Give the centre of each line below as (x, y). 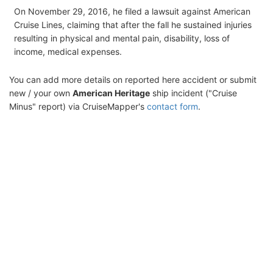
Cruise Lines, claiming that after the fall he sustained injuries (133, 24)
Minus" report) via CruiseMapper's (78, 106)
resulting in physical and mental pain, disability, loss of (122, 38)
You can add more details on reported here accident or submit (133, 79)
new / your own (41, 93)
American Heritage (111, 93)
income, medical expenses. (68, 51)
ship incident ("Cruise (193, 93)
